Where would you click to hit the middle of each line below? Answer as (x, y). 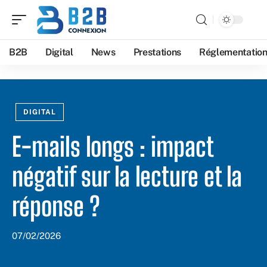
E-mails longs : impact (112, 147)
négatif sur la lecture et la (127, 176)
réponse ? (56, 206)
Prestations (157, 52)
